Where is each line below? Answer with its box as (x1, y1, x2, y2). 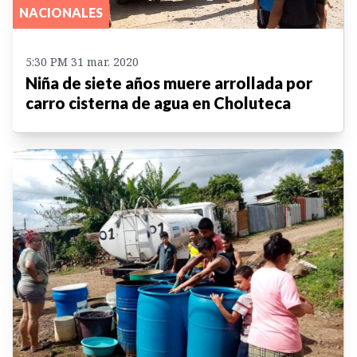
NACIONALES (19, 4, 103, 20)
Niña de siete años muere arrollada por (25, 73, 312, 92)
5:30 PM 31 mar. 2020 (25, 53, 139, 69)
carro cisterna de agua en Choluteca (25, 92, 291, 112)
